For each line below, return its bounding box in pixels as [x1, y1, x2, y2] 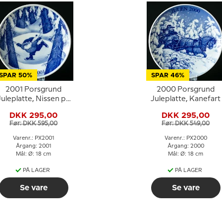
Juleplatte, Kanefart [151, 96, 221, 103]
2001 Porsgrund [5, 86, 61, 93]
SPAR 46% [151, 72, 184, 79]
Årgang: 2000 [167, 144, 204, 149]
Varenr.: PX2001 [12, 136, 55, 141]
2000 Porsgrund [157, 86, 215, 93]
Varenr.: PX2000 [164, 136, 207, 141]
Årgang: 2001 [15, 144, 52, 149]
